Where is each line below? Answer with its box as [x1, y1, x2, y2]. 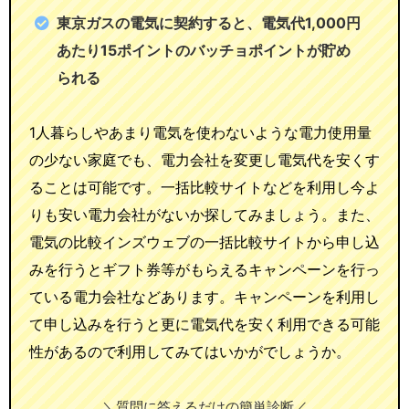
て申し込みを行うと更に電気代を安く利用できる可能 [29, 314, 380, 333]
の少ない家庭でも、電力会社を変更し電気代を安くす [29, 150, 380, 169]
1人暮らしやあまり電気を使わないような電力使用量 [29, 122, 372, 142]
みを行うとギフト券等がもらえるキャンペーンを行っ [29, 259, 380, 278]
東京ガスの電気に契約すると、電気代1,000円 [57, 13, 361, 32]
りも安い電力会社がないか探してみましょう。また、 [29, 204, 380, 224]
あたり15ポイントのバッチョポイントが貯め [57, 40, 351, 59]
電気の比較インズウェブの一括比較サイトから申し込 [29, 232, 380, 251]
